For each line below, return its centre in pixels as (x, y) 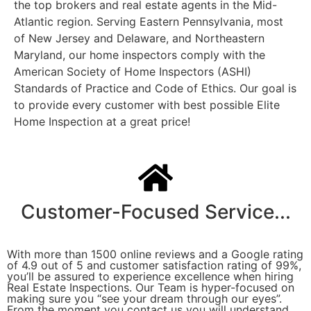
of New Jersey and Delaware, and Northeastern (139, 38)
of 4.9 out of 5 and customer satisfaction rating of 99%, (154, 266)
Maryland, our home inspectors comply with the (140, 54)
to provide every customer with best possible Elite (147, 104)
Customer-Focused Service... (155, 212)
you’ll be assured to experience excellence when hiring (150, 277)
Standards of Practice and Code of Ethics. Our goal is (155, 88)
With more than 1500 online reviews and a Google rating (155, 254)
